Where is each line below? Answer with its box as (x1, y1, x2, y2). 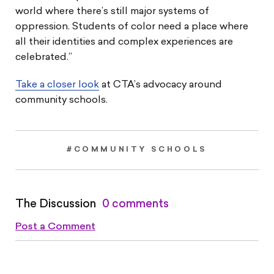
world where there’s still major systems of (15, 6, 209, 17)
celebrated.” (15, 52, 72, 62)
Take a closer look (15, 80, 99, 90)
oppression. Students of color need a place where (15, 21, 248, 32)
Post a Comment (15, 221, 95, 232)
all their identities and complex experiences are (15, 37, 233, 47)
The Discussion (15, 198, 96, 210)
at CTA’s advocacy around (99, 80, 222, 90)
